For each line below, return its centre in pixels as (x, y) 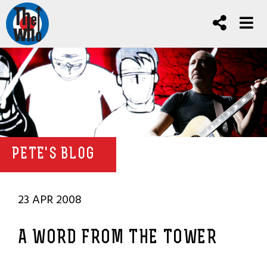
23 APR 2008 (50, 200)
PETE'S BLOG (54, 155)
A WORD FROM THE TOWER (118, 238)
